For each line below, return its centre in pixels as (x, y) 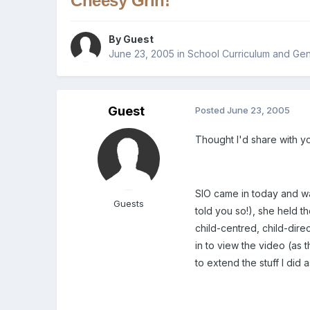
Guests (129, 204)
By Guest (131, 39)
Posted (211, 110)
